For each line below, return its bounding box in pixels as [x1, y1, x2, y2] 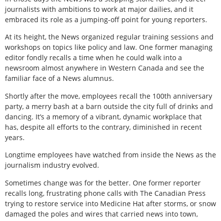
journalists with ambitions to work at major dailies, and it [5, 4, 193, 14]
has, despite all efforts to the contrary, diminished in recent [5, 122, 202, 132]
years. [5, 132, 25, 142]
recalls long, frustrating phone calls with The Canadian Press [5, 188, 206, 198]
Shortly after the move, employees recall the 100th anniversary [5, 91, 212, 101]
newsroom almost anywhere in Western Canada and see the [5, 63, 204, 73]
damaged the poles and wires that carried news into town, [5, 209, 198, 219]
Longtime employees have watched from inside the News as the [5, 150, 216, 160]
